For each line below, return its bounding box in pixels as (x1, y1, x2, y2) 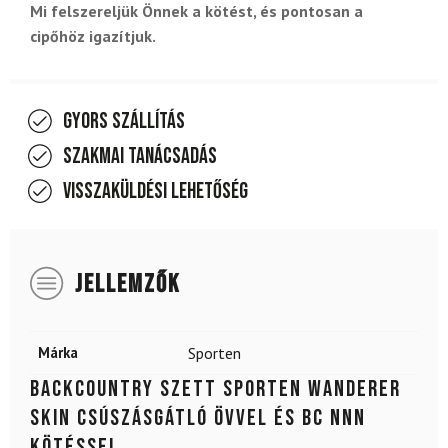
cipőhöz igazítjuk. (30, 26, 156, 47)
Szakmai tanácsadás (63, 143, 217, 171)
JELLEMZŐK (75, 269, 180, 301)
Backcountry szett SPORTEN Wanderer (30, 375, 401, 404)
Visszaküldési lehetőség (63, 178, 248, 206)
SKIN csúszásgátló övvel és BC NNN (30, 404, 366, 433)
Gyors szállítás (63, 108, 185, 136)
